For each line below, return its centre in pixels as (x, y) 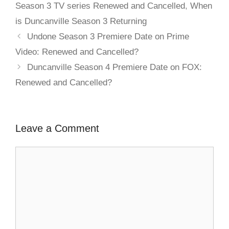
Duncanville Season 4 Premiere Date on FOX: (115, 67)
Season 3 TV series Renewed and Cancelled (100, 6)
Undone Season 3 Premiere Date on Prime (108, 37)
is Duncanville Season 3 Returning (81, 21)
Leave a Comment (57, 129)
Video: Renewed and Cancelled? (77, 52)
